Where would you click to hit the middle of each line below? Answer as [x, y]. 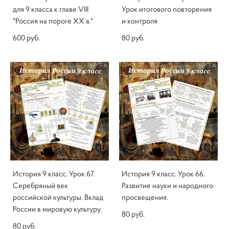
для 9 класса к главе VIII [51, 9]
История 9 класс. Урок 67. [54, 174]
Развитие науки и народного [167, 186]
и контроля [140, 21]
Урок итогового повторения [167, 9]
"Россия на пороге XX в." [53, 21]
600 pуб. [26, 38]
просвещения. [145, 197]
